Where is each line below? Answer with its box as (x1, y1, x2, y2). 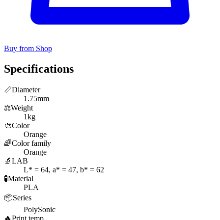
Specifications (4, 62, 74, 76)
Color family (12, 139, 51, 148)
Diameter (12, 85, 40, 94)
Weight (11, 104, 33, 112)
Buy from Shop (4, 44, 52, 53)
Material (8, 174, 33, 183)
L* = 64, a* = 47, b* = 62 (24, 165, 104, 174)
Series (13, 193, 31, 202)
